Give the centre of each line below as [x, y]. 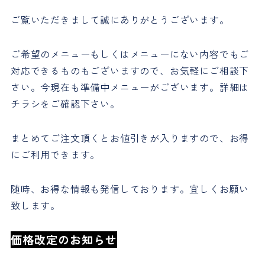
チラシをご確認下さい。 [65, 104]
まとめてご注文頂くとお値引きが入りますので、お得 [130, 138]
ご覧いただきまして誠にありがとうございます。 [120, 20]
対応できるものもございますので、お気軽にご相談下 [130, 71]
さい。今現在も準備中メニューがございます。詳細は [130, 87]
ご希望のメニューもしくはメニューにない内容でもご [130, 54]
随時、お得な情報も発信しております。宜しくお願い [130, 189]
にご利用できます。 [55, 155]
